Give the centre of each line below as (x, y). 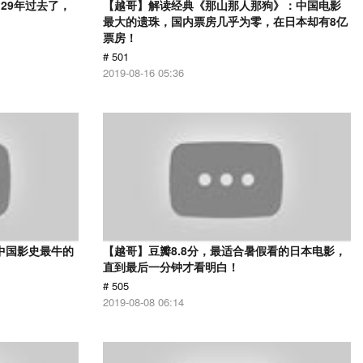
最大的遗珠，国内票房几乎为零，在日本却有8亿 (225, 21)
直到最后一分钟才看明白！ (171, 267)
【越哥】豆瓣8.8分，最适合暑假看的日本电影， (224, 250)
